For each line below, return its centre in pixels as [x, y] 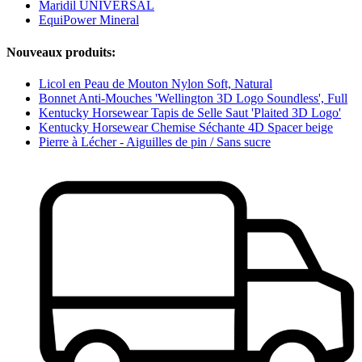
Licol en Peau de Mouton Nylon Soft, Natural [156, 83]
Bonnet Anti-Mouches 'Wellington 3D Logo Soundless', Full [193, 98]
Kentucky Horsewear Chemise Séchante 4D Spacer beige [186, 127]
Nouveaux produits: [61, 52]
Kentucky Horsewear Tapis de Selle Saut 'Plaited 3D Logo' [190, 112]
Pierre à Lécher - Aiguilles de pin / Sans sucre [155, 141]
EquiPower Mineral [89, 20]
